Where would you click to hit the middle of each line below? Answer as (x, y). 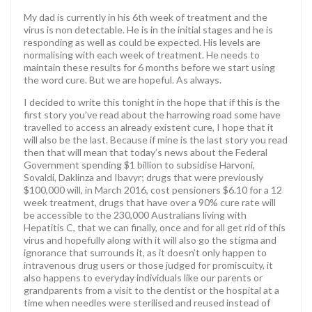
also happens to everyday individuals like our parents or (143, 277)
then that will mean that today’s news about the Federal (146, 152)
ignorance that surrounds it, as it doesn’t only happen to (145, 252)
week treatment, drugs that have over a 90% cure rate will (150, 202)
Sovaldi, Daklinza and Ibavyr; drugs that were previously (143, 177)
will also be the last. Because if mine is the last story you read (156, 139)
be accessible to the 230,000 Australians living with (135, 214)
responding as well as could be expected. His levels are (142, 42)
